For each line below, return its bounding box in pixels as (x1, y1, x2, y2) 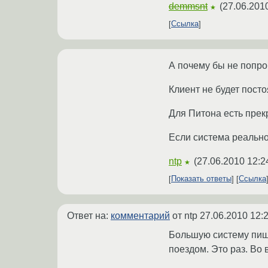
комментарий (111, 210, 170, 221)
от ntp (170, 210, 200, 221)
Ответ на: (67, 210, 111, 221)
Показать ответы (171, 174, 232, 184)
